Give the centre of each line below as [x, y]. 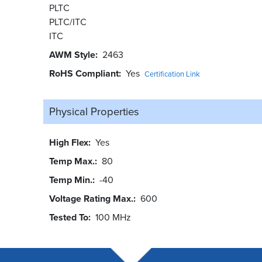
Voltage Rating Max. [91, 199]
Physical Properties [94, 112]
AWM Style [72, 55]
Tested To [68, 218]
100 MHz [113, 218]
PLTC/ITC [68, 22]
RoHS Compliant [84, 74]
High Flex [68, 143]
